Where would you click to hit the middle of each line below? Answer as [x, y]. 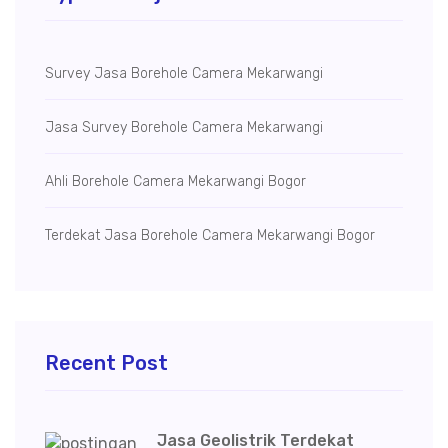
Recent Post [106, 363]
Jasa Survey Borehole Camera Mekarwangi [184, 128]
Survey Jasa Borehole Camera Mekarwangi [184, 74]
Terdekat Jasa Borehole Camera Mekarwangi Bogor [210, 236]
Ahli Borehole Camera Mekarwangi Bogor [175, 182]
